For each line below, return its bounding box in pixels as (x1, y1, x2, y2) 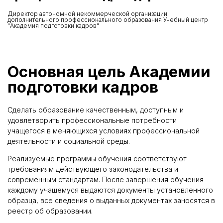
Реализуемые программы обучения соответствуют (7, 154, 187, 163)
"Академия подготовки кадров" (7, 21, 99, 29)
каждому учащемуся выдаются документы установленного (7, 185, 213, 194)
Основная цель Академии (7, 62, 211, 81)
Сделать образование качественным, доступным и (7, 105, 184, 114)
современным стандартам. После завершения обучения (7, 175, 204, 184)
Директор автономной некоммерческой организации (7, 9, 167, 17)
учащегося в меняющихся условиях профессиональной (7, 126, 200, 135)
